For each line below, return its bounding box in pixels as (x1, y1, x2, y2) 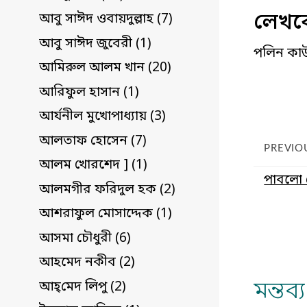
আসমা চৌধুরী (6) (39, 230, 131, 247)
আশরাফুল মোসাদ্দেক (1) (39, 206, 172, 223)
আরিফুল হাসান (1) (39, 84, 139, 101)
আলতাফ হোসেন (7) (39, 132, 147, 150)
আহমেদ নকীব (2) (39, 254, 135, 272)
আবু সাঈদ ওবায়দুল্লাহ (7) (39, 11, 173, 29)
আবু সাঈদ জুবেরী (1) (39, 35, 151, 53)
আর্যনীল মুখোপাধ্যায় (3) (39, 108, 166, 126)
